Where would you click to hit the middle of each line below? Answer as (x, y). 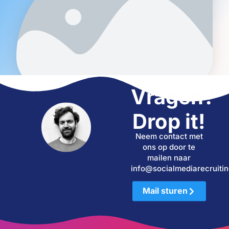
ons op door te (169, 147)
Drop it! (169, 121)
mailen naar (169, 158)
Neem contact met (169, 136)
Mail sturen (165, 191)
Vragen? (173, 97)
